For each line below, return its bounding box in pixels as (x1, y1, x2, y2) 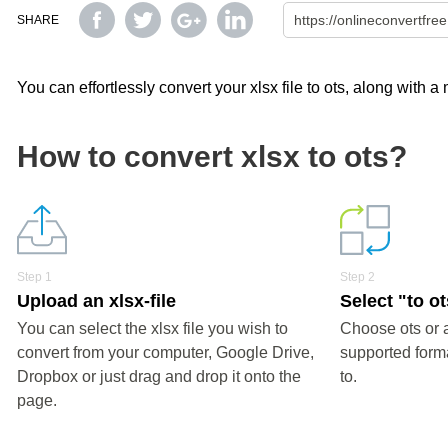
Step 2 (340, 270, 376, 284)
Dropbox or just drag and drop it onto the (17, 368, 301, 385)
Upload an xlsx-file (17, 291, 176, 311)
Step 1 (17, 270, 52, 284)
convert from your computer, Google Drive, (17, 344, 314, 361)
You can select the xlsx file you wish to (17, 320, 288, 337)
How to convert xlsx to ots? (17, 140, 407, 173)
